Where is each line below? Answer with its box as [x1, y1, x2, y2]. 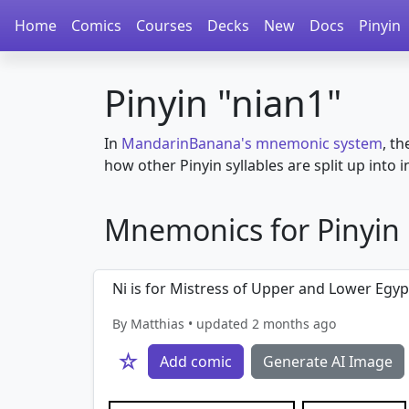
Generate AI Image [263, 351, 393, 372]
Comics [71, 16, 121, 36]
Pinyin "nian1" [104, 78, 341, 128]
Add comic [160, 351, 232, 372]
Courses [136, 16, 193, 36]
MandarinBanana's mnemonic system [121, 133, 383, 153]
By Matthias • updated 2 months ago [112, 315, 336, 332]
